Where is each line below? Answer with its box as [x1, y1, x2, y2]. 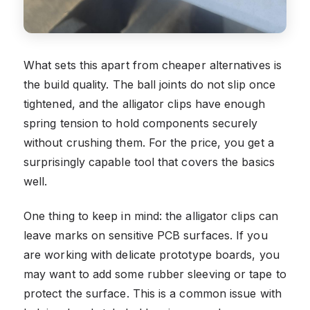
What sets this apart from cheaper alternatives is [24, 58, 282, 73]
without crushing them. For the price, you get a [24, 136, 274, 150]
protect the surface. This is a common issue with [24, 286, 282, 301]
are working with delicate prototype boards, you [24, 248, 280, 262]
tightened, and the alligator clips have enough [24, 97, 265, 111]
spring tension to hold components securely [24, 116, 258, 131]
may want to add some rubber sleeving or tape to [24, 267, 286, 282]
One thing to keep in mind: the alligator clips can [24, 209, 278, 224]
